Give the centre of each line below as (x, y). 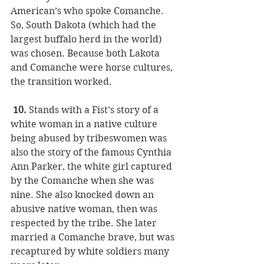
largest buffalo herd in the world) (88, 39)
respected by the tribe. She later (85, 223)
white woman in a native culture (85, 124)
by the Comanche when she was (83, 181)
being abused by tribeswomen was (90, 138)
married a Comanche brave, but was (94, 237)
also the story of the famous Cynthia (92, 153)
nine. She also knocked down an (83, 195)
